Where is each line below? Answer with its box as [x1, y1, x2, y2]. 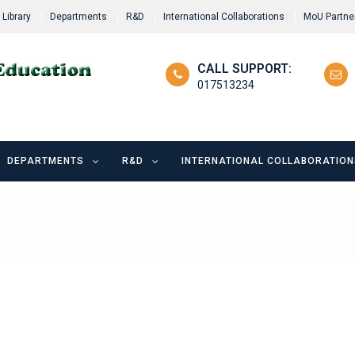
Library [2, 11, 31, 22]
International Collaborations [163, 11, 284, 22]
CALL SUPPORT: [197, 60, 292, 76]
